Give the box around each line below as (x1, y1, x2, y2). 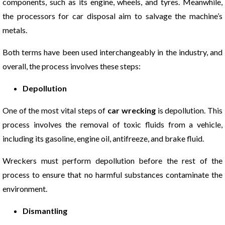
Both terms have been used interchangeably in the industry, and (3, 47, 222, 57)
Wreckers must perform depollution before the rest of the (3, 155, 222, 165)
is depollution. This (155, 105, 223, 115)
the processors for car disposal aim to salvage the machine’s (3, 11, 222, 21)
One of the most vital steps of (3, 105, 108, 115)
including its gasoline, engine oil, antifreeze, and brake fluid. (3, 133, 204, 143)
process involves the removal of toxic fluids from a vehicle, (3, 119, 222, 129)
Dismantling (23, 205, 67, 215)
